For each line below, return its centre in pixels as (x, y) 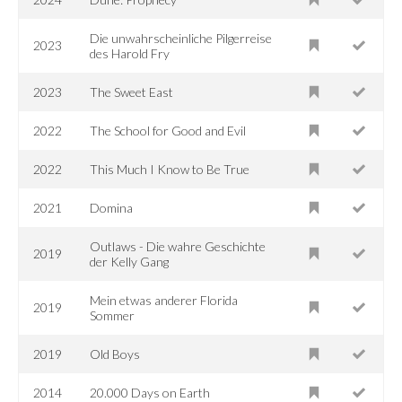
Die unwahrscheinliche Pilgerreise (181, 38)
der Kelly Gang (130, 261)
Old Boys (115, 354)
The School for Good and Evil (168, 130)
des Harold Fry (130, 53)
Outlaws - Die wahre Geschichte (178, 246)
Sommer (113, 315)
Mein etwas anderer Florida (164, 300)
